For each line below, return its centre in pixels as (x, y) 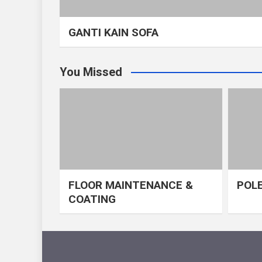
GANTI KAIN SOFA (113, 32)
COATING (92, 199)
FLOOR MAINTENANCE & (131, 185)
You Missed (91, 72)
